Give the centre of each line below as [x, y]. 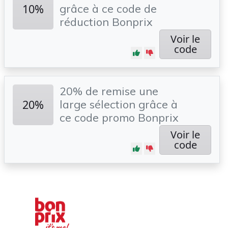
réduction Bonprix [106, 22]
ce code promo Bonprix [119, 117]
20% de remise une [109, 91]
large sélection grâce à [119, 104]
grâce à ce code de [108, 8]
